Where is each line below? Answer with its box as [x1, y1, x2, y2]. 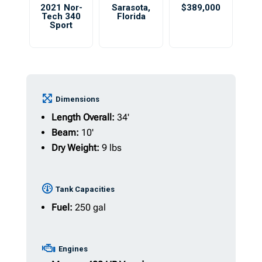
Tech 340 [42, 11, 81, 22]
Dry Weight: [51, 142, 102, 153]
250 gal [74, 202, 106, 213]
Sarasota [112, 2, 148, 13]
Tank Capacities [55, 185, 115, 194]
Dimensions [55, 95, 99, 104]
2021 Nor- [40, 2, 82, 13]
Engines [58, 244, 88, 253]
